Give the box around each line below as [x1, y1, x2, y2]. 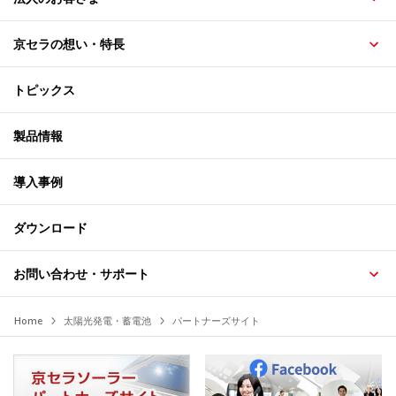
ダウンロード [13, 219, 88, 236]
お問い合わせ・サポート [13, 265, 149, 282]
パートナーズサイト [172, 314, 260, 327]
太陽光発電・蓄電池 [64, 314, 151, 327]
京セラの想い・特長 [13, 35, 125, 52]
